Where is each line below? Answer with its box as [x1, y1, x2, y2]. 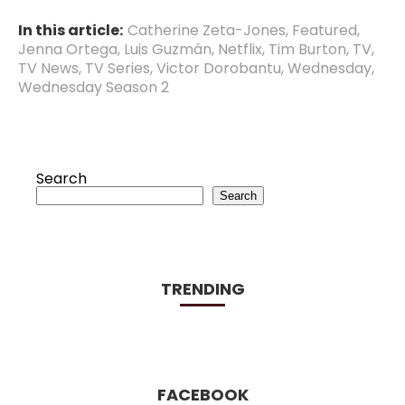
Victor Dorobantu [156, 57, 281, 79]
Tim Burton [268, 38, 346, 60]
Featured [292, 19, 357, 41]
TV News [18, 57, 79, 79]
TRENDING [160, 277, 245, 300]
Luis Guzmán [124, 38, 212, 60]
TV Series [85, 57, 150, 79]
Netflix [218, 38, 262, 60]
